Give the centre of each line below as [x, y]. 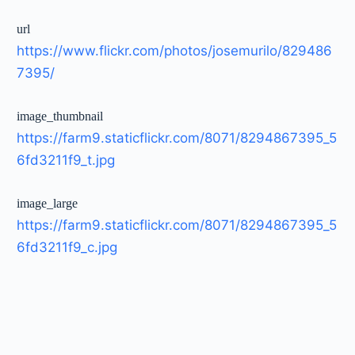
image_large [48, 203]
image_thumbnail [60, 116]
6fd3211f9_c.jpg [67, 247]
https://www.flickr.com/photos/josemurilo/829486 [175, 50]
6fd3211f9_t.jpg [66, 160]
